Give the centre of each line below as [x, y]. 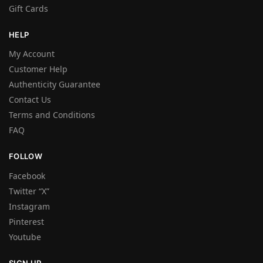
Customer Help [38, 69]
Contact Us [30, 100]
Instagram [29, 206]
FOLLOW [26, 156]
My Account [32, 54]
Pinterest [26, 221]
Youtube [25, 237]
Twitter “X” [29, 191]
